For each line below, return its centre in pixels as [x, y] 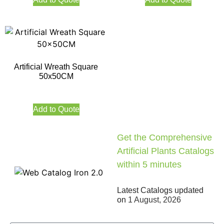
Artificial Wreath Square [56, 67]
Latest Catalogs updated [160, 190]
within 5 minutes [149, 165]
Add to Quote [56, 109]
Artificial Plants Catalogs [165, 151]
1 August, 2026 [154, 200]
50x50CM [56, 76]
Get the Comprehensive [164, 138]
